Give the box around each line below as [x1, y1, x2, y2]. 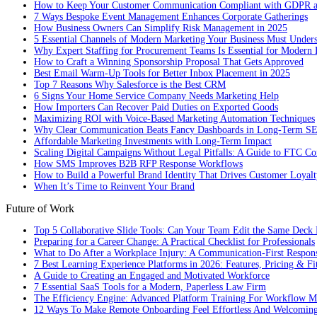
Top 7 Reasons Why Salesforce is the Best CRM [34, 79, 226, 91]
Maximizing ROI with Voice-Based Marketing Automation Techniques [34, 113, 315, 125]
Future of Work [6, 202, 74, 215]
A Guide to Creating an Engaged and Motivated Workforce [34, 270, 270, 282]
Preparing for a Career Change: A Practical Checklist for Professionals [34, 236, 315, 248]
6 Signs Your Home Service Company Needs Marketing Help [34, 91, 279, 102]
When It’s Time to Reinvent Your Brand [34, 181, 195, 192]
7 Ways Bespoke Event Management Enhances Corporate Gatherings [34, 11, 308, 23]
